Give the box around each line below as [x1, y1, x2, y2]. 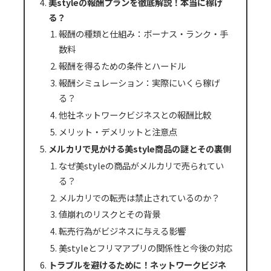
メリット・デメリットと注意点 [58, 125, 177, 138]
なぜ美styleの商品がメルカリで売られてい [58, 158, 224, 172]
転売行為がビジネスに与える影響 [58, 224, 186, 238]
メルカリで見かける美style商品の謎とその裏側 [48, 142, 231, 155]
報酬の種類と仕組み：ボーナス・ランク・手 [58, 27, 228, 41]
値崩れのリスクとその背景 [58, 207, 160, 221]
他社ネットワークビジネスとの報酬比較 [58, 108, 211, 122]
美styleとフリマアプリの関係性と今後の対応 [58, 241, 232, 255]
